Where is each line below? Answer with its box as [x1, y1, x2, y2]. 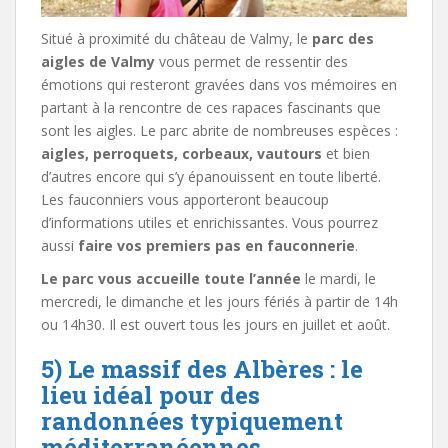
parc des [312, 28, 374, 48]
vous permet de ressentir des [155, 51, 348, 71]
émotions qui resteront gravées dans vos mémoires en [41, 74, 397, 94]
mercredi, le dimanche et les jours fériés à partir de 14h [41, 291, 398, 311]
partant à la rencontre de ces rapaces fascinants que [41, 97, 381, 117]
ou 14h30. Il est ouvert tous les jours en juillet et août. [41, 314, 390, 334]
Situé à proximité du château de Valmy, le [41, 28, 312, 48]
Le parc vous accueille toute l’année [41, 268, 301, 288]
